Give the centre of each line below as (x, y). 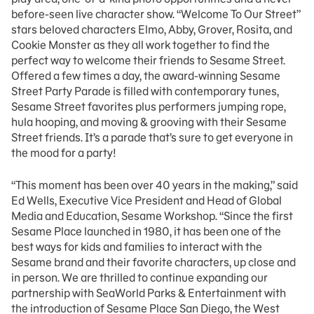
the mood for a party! (64, 153)
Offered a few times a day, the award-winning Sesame (146, 76)
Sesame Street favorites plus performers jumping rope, (149, 107)
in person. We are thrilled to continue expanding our (139, 278)
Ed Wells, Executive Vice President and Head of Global (146, 200)
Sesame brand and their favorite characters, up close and (153, 262)
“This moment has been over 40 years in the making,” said (155, 185)
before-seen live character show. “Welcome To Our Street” (156, 14)
